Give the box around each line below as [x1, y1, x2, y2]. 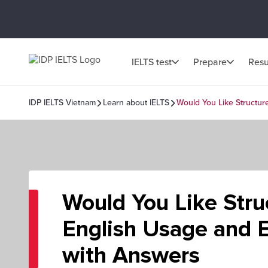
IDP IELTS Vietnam [29, 98, 96, 108]
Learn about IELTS [103, 98, 169, 108]
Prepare [193, 56, 227, 68]
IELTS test [132, 56, 172, 68]
